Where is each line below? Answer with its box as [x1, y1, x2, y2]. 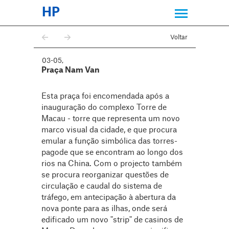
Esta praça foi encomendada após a [41, 93, 169, 100]
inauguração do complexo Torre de [41, 104, 167, 111]
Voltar [170, 34, 188, 40]
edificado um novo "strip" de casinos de [41, 216, 183, 224]
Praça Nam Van [41, 66, 100, 74]
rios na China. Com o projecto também [41, 160, 182, 168]
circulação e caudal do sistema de [41, 182, 162, 190]
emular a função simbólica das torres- [41, 138, 177, 145]
